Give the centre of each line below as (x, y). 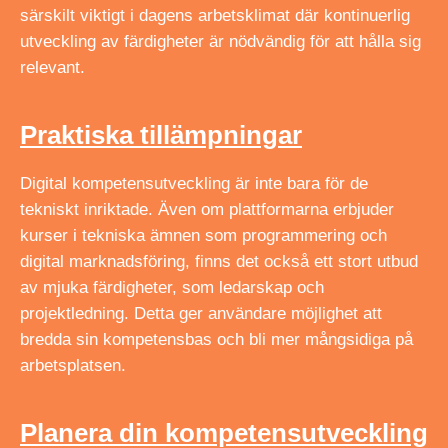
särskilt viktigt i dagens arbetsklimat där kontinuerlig (215, 15)
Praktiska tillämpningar (161, 134)
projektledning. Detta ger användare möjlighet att (201, 313)
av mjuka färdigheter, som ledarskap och (172, 287)
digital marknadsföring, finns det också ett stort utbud (219, 261)
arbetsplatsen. (73, 365)
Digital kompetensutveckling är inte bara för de (194, 183)
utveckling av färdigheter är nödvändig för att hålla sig (220, 41)
